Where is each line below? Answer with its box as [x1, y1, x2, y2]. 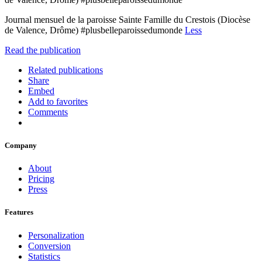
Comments [28, 106, 68, 117]
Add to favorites [28, 96, 88, 106]
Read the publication [5, 44, 81, 55]
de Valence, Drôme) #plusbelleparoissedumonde [5, 25, 185, 35]
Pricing [28, 174, 54, 184]
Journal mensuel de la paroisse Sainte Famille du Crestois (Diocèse [5, 14, 250, 25]
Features [5, 208, 33, 217]
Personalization [28, 230, 84, 240]
